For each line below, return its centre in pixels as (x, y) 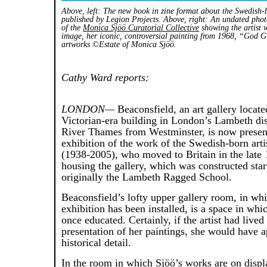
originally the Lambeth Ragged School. (147, 177)
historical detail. (97, 243)
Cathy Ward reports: (105, 78)
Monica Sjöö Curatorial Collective (141, 28)
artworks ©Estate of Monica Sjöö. (119, 45)
